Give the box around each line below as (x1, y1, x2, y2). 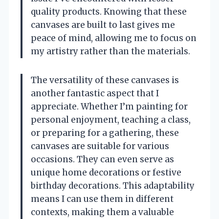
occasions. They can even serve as (31, 153, 174, 165)
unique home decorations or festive (31, 167, 181, 178)
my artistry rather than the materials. (31, 45, 190, 57)
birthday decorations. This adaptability (31, 180, 195, 191)
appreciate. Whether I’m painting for (31, 101, 188, 112)
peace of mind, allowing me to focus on (31, 32, 197, 44)
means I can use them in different (31, 193, 174, 204)
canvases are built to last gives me (31, 19, 175, 30)
